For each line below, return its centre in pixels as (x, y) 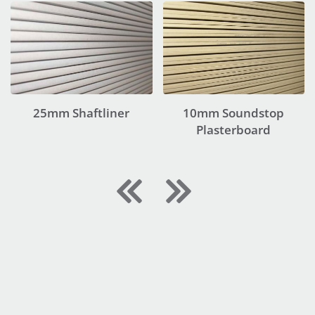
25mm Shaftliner (82, 113)
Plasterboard (234, 130)
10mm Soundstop (234, 113)
